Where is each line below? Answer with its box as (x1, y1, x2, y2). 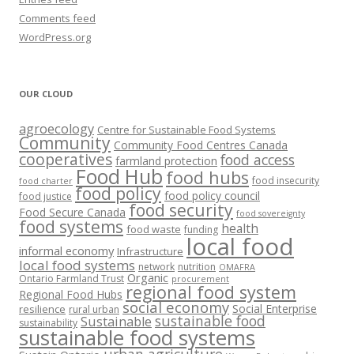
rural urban (69, 303, 119, 316)
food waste (126, 222, 181, 236)
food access (220, 150, 295, 169)
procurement (171, 273, 229, 284)
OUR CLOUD (19, 88, 73, 100)
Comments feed (19, 11, 96, 25)
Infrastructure (117, 244, 183, 258)
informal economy (19, 243, 114, 258)
